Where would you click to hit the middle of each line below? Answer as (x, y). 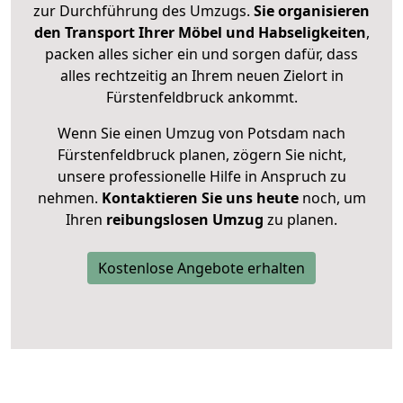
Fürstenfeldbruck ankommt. (201, 98)
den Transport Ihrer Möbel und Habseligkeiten (200, 33)
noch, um (332, 198)
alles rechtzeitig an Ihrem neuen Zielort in (201, 76)
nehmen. (69, 198)
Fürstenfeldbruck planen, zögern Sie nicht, (201, 155)
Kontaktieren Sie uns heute (200, 198)
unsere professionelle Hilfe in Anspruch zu (201, 177)
